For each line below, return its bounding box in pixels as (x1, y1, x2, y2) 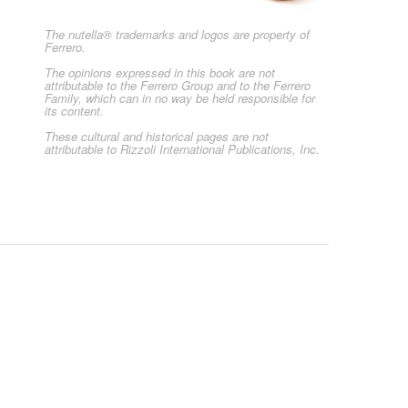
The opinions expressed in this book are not (45, 64, 275, 82)
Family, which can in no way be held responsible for (45, 89, 315, 107)
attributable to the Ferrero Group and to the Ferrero (45, 76, 311, 95)
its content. (45, 102, 104, 120)
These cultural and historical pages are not (45, 127, 269, 146)
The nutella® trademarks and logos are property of (45, 25, 310, 44)
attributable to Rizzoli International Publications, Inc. (45, 140, 320, 158)
